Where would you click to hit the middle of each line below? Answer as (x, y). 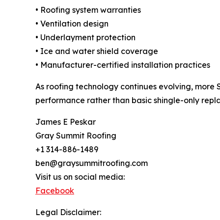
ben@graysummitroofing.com (92, 163)
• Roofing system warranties (88, 10)
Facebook (55, 191)
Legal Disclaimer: (68, 212)
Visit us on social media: (80, 177)
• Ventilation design (72, 24)
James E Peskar (66, 122)
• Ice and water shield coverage (97, 51)
